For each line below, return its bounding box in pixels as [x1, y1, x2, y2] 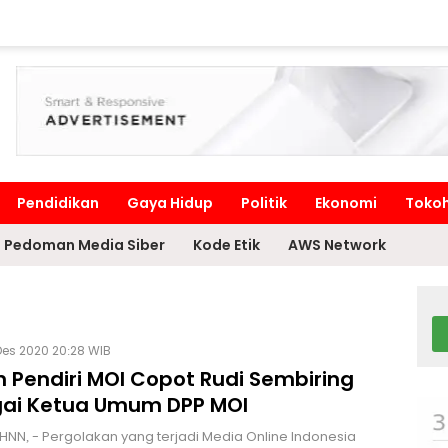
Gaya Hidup [127, 193, 213, 213]
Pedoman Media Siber [4, 235, 165, 255]
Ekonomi [315, 193, 377, 213]
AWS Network [288, 235, 386, 255]
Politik [241, 193, 287, 213]
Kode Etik [193, 235, 260, 255]
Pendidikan [17, 193, 99, 213]
